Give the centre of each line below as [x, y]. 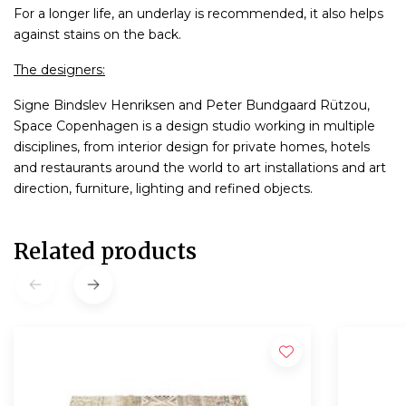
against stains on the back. [97, 34]
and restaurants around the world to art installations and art [200, 167]
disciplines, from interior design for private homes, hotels [192, 146]
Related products [105, 251]
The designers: [59, 69]
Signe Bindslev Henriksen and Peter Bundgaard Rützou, [192, 105]
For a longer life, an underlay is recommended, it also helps [198, 13]
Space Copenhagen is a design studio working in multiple [194, 126]
